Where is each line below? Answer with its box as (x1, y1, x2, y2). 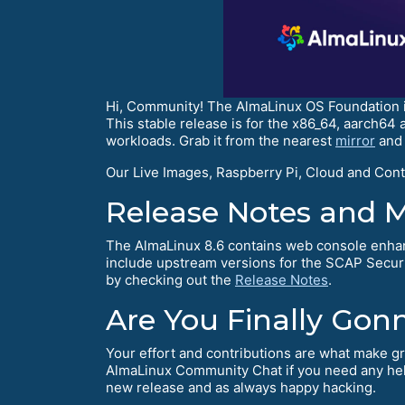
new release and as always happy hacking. (106, 378, 376, 396)
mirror (335, 131, 375, 149)
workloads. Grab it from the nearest (106, 131, 335, 149)
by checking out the (106, 270, 235, 288)
